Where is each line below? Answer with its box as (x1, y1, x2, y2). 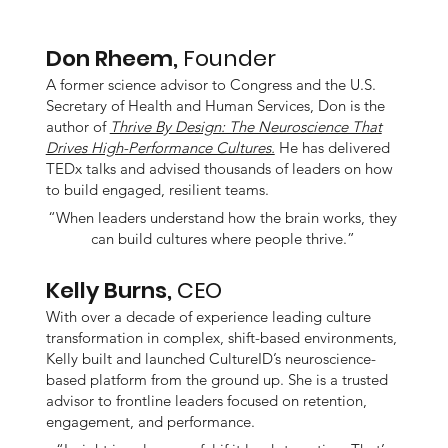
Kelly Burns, (45, 274, 177, 306)
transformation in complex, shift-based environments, (45, 327, 397, 347)
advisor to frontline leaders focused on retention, (45, 390, 367, 410)
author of (45, 116, 110, 136)
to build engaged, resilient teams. (45, 179, 273, 199)
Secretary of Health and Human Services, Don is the (45, 95, 385, 115)
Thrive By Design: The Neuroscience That (109, 116, 382, 136)
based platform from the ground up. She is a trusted (45, 369, 388, 389)
